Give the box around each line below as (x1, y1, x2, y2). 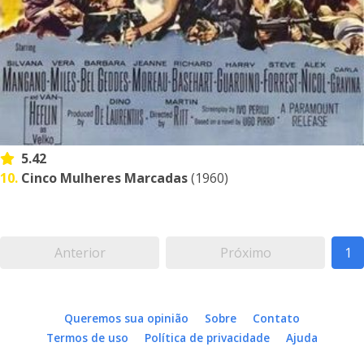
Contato (253, 310, 300, 327)
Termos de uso (46, 330, 128, 346)
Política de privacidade (145, 330, 270, 346)
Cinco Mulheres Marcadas (21, 169, 188, 188)
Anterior (54, 244, 106, 262)
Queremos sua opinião (64, 310, 188, 327)
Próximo (219, 244, 271, 262)
